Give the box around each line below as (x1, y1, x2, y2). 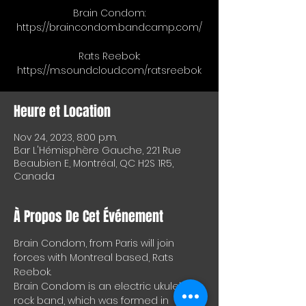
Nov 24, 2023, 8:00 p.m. (14, 130, 117, 145)
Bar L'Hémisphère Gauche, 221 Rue (14, 143, 181, 158)
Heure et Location (14, 101, 111, 122)
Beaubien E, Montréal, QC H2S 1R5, (14, 156, 173, 171)
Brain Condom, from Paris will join (14, 236, 177, 251)
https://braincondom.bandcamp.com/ (16, 20, 202, 35)
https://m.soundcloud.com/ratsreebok (17, 64, 201, 78)
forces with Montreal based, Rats (14, 251, 176, 265)
